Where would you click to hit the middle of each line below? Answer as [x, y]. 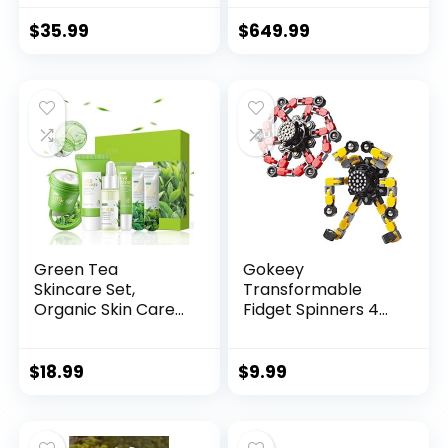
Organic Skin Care [105, 310]
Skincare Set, [85, 290]
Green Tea [76, 270]
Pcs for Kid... [289, 330]
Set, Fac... [70, 330]
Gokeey [274, 270]
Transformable [303, 290]
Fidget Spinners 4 [311, 310]
